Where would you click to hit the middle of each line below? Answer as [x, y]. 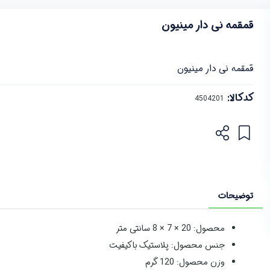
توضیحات [236, 196]
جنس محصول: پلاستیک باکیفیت [167, 245]
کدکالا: [239, 98]
